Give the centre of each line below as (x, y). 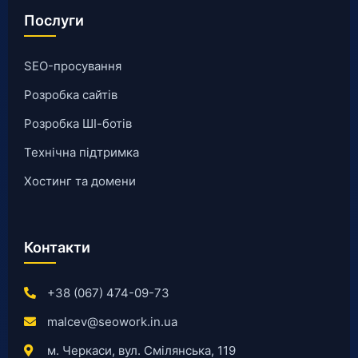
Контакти (57, 247)
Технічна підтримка (82, 152)
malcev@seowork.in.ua (112, 321)
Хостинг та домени (80, 181)
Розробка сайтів (71, 94)
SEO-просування (73, 66)
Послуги (54, 20)
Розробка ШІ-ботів (78, 123)
